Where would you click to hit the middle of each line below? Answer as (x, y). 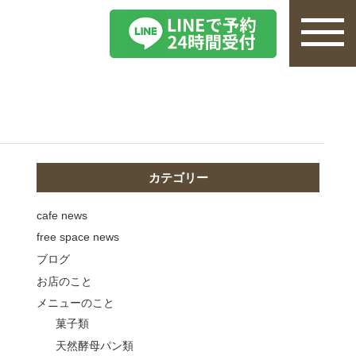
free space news (78, 237)
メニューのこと (75, 303)
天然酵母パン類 (95, 345)
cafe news (62, 215)
